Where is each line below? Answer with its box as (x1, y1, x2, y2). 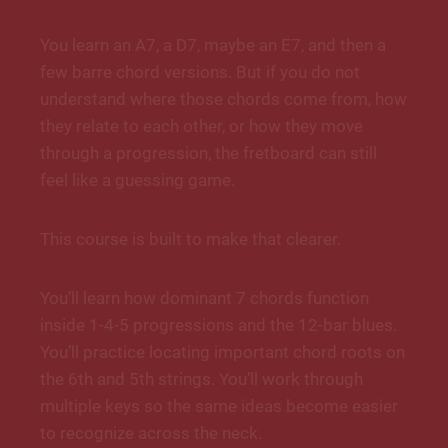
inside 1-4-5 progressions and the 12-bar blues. (40, 315, 397, 336)
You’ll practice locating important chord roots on (40, 342, 405, 363)
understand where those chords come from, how (40, 89, 407, 110)
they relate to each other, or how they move (40, 116, 363, 137)
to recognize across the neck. (40, 423, 262, 444)
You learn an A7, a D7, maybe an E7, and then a (40, 35, 386, 56)
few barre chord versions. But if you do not (40, 62, 360, 83)
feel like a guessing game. (40, 170, 235, 191)
